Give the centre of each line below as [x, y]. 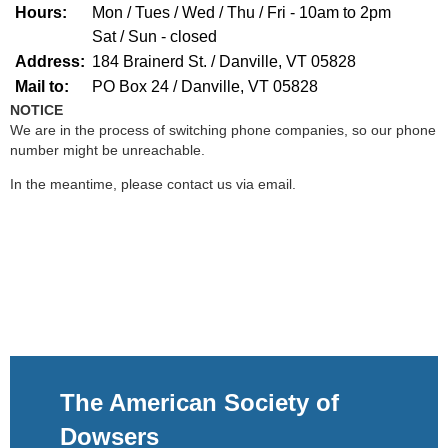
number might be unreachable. [107, 149]
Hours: [39, 12]
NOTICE [36, 109]
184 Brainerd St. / [155, 61]
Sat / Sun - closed [156, 36]
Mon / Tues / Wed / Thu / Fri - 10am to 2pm [241, 12]
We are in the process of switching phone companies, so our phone [223, 129]
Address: [48, 61]
